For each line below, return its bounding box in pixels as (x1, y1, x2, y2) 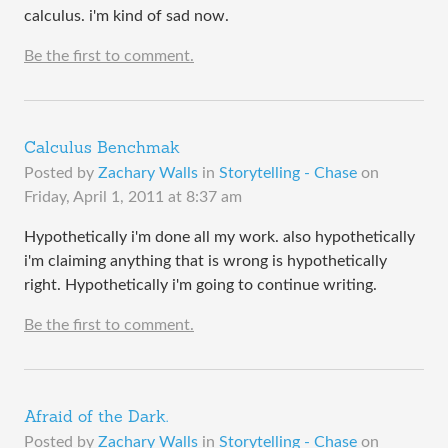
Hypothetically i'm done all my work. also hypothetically (24, 229, 415, 246)
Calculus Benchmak (24, 141, 180, 158)
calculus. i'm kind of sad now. (24, 8, 229, 25)
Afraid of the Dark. (24, 410, 168, 427)
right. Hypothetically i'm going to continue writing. (24, 277, 377, 294)
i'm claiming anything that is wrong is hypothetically (24, 253, 387, 270)
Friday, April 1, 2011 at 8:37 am (24, 189, 242, 206)
